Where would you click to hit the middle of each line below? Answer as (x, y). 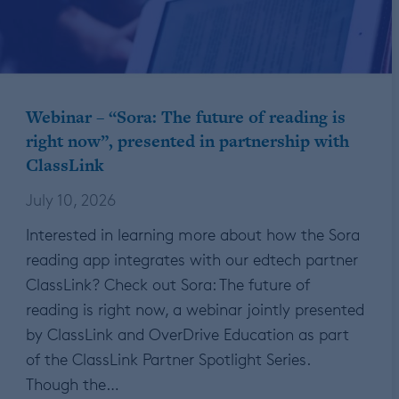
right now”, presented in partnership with (187, 142)
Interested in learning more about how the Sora (193, 235)
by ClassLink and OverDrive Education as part (187, 334)
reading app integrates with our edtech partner (192, 260)
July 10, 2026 (71, 200)
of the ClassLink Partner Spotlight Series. (168, 359)
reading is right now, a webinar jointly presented (195, 309)
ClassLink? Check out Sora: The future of (168, 285)
